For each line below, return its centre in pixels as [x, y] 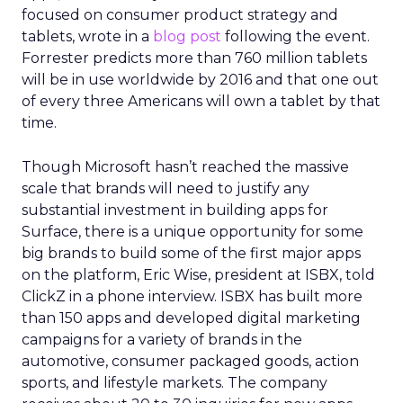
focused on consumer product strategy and [180, 15]
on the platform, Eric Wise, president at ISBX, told [198, 275]
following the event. [296, 36]
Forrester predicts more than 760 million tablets [194, 58]
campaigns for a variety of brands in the [162, 340]
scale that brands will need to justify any [166, 188]
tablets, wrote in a [87, 36]
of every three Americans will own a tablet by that [201, 101]
